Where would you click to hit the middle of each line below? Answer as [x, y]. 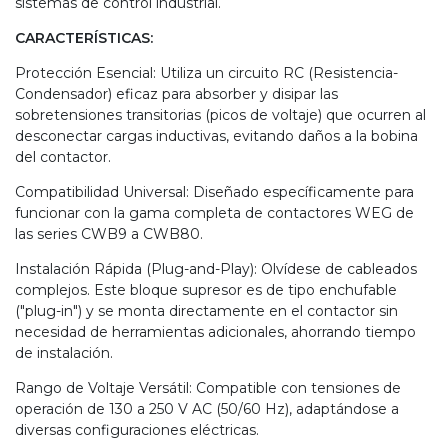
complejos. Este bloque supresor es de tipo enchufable [206, 290]
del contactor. [63, 157]
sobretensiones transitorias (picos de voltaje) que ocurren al [220, 115]
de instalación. [64, 353]
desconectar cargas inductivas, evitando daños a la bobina [216, 136]
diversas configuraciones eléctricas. [137, 430]
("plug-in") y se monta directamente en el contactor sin [206, 311]
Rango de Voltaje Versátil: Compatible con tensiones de [208, 388]
